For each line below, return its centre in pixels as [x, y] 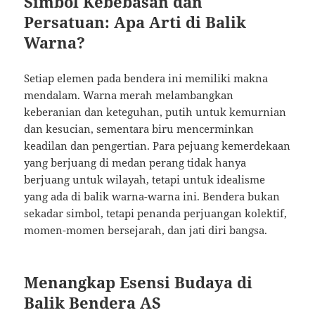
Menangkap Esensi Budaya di [139, 282]
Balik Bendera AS [93, 303]
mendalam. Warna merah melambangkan [129, 95]
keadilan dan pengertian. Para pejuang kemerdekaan [157, 146]
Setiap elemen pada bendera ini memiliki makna [146, 78]
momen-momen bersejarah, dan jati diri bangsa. [146, 230]
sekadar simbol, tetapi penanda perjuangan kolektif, [156, 213]
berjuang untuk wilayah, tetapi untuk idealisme [145, 180]
